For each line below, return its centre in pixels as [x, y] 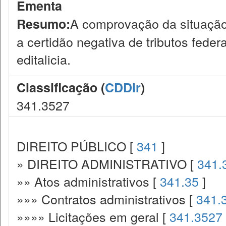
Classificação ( [61, 87]
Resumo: [43, 24]
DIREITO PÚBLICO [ [77, 146]
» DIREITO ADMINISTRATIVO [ [107, 163]
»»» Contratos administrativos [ [106, 199]
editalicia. [44, 59]
